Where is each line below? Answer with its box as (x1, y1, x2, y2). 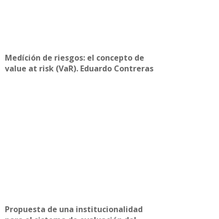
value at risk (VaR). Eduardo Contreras (5, 63, 153, 74)
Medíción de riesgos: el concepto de (5, 52, 144, 63)
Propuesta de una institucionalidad (5, 203, 143, 215)
